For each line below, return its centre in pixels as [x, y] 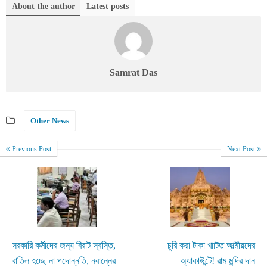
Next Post [242, 149]
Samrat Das [133, 73]
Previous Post [31, 149]
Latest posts [108, 7]
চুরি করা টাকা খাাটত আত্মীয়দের [211, 246]
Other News [50, 121]
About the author [44, 7]
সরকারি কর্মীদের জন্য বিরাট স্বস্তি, [64, 246]
